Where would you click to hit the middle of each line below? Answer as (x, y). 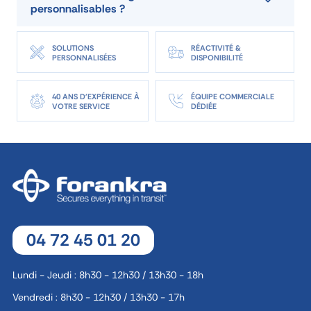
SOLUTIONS (73, 48)
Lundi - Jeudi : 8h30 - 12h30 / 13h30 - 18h (108, 275)
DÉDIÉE (204, 106)
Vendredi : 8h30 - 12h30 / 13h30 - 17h (99, 297)
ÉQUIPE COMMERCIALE (233, 96)
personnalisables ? (78, 9)
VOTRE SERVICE (81, 106)
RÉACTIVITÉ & (216, 48)
